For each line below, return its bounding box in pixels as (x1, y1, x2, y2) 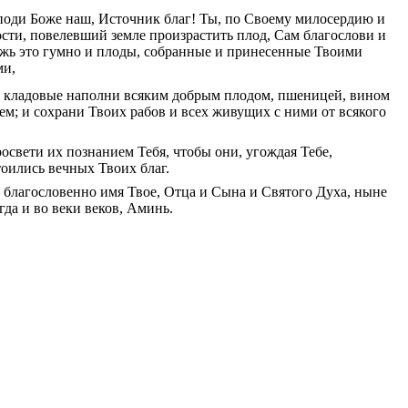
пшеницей (278, 87, 342, 103)
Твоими (314, 43, 362, 59)
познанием (66, 143, 134, 159)
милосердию (295, 10, 373, 26)
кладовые (4, 87, 63, 103)
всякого (339, 103, 386, 119)
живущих (212, 103, 270, 119)
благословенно (4, 183, 97, 199)
